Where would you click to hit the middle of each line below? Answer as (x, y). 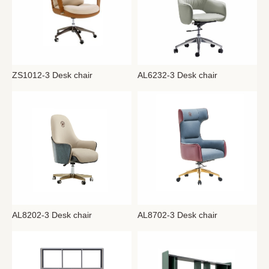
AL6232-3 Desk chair (178, 75)
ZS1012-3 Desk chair (53, 75)
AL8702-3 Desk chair (178, 215)
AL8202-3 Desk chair (52, 215)
